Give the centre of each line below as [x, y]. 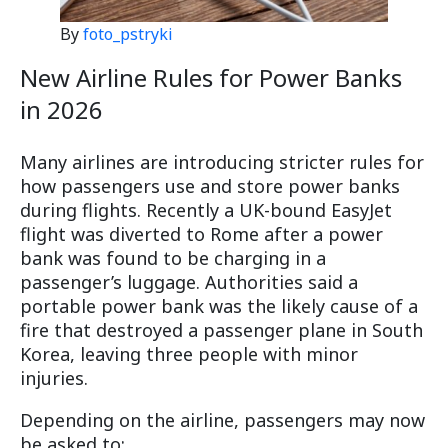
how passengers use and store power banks [210, 186]
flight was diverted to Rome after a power [201, 234]
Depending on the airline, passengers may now [222, 420]
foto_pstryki [128, 34]
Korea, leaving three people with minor [189, 354]
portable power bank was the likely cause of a [219, 306]
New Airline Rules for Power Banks [211, 78]
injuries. [54, 378]
